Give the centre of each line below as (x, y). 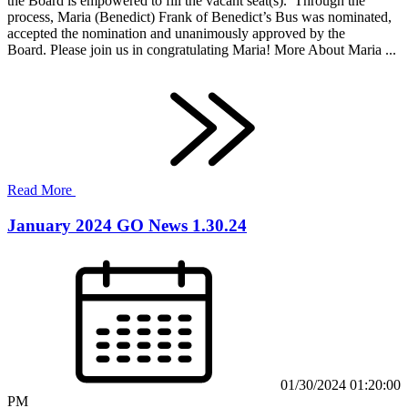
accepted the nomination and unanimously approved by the (176, 34)
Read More (41, 190)
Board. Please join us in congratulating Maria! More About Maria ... (202, 50)
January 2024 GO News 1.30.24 (127, 225)
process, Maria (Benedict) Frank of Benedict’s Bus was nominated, (199, 17)
